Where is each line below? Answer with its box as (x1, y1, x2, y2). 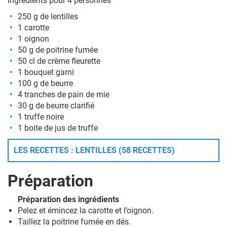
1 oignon (18, 34, 49, 44)
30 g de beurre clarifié (18, 101, 94, 110)
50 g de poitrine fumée (18, 45, 98, 55)
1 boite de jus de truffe (18, 123, 98, 133)
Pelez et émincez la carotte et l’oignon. (18, 206, 156, 215)
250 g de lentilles (18, 12, 78, 21)
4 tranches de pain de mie (18, 90, 109, 99)
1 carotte (18, 23, 49, 32)
